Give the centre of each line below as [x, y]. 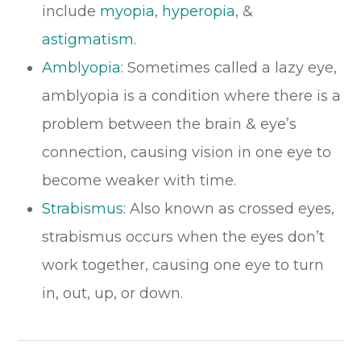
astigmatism [88, 39]
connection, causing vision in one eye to [187, 152]
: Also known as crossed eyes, [229, 208]
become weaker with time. [139, 180]
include [71, 11]
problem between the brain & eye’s [170, 124]
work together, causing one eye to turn [183, 265]
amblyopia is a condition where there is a [192, 95]
